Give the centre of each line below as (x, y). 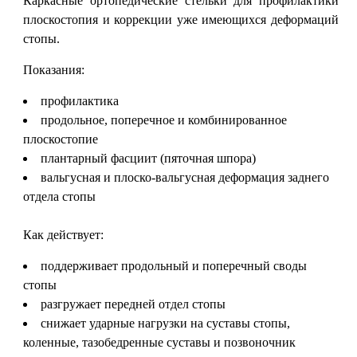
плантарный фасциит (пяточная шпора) (149, 158)
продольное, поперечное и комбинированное (164, 120)
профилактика (80, 101)
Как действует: (64, 235)
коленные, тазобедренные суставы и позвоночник (160, 342)
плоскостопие (61, 139)
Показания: (54, 70)
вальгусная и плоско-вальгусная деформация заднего (185, 177)
